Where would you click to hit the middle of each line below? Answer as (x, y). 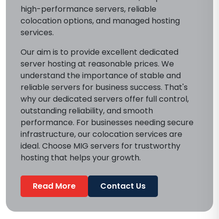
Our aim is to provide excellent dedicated (99, 52)
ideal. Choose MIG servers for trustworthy (100, 146)
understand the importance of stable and (101, 76)
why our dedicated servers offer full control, (105, 99)
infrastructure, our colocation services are (101, 134)
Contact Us (123, 186)
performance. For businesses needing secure (107, 122)
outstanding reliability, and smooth (87, 111)
